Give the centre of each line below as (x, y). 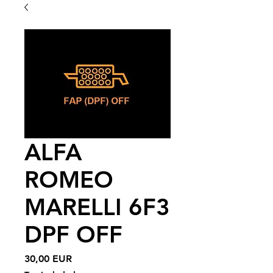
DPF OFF (73, 234)
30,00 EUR (48, 259)
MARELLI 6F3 (97, 207)
